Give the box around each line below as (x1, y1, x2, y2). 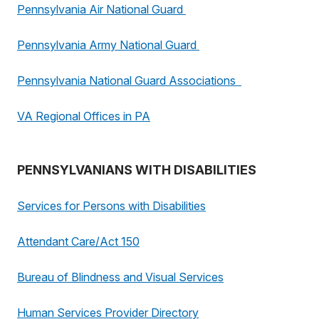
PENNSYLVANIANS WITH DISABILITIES (17, 162, 256, 177)
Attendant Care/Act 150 (17, 234, 140, 249)
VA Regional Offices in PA (17, 109, 150, 123)
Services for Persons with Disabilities (17, 199, 206, 213)
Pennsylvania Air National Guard (17, 2, 186, 16)
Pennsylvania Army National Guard (17, 38, 199, 52)
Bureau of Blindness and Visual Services (17, 270, 224, 284)
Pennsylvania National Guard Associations (17, 73, 241, 88)
